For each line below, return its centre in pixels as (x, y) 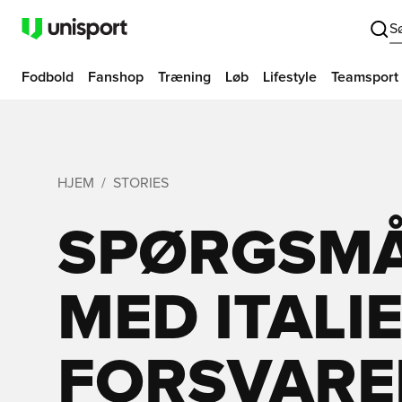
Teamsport (365, 77)
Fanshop (116, 77)
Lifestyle (290, 77)
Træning (184, 77)
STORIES (141, 183)
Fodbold (48, 77)
